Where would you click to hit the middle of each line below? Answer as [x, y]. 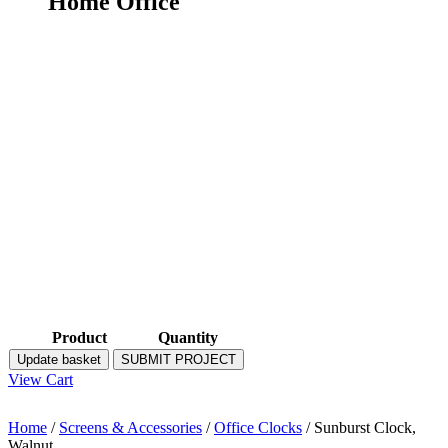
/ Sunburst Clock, [359, 428]
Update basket [59, 360]
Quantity [188, 338]
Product [79, 338]
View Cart [40, 380]
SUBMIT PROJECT [178, 360]
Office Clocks [258, 428]
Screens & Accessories [130, 428]
